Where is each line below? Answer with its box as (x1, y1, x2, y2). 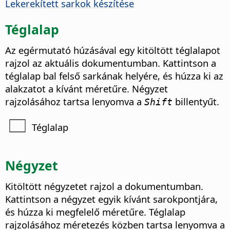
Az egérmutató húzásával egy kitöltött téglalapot (5, 43, 220, 56)
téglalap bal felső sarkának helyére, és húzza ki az (5, 69, 223, 82)
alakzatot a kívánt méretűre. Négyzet (5, 82, 168, 95)
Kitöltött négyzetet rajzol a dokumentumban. (5, 179, 203, 193)
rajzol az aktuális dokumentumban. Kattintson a (5, 56, 216, 69)
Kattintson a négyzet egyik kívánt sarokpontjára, (5, 192, 218, 205)
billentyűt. (172, 94, 219, 108)
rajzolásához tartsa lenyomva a (5, 94, 144, 108)
